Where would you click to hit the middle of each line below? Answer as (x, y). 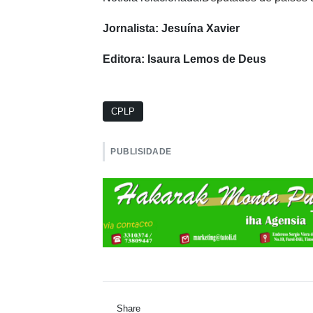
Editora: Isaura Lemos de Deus (184, 59)
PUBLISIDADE (141, 151)
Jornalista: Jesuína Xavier (171, 28)
